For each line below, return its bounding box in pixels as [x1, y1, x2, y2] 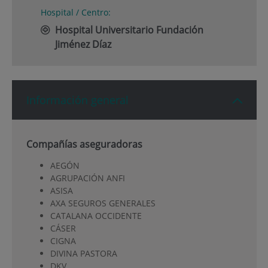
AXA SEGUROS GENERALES [50, 197, 156, 209]
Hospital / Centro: [40, 7, 111, 19]
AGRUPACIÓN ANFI [50, 172, 125, 184]
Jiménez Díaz [54, 38, 111, 51]
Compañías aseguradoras [26, 138, 142, 151]
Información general [26, 93, 129, 108]
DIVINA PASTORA [50, 247, 117, 259]
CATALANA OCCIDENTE [50, 209, 142, 221]
